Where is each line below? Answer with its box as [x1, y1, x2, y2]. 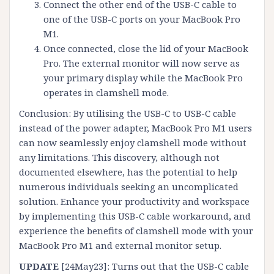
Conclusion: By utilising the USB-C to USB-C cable [19, 107, 236, 119]
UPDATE [19, 260, 59, 272]
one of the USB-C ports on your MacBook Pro [43, 13, 240, 25]
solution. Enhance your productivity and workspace [19, 195, 250, 207]
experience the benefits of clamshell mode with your [19, 224, 253, 237]
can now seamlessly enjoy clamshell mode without [19, 136, 246, 149]
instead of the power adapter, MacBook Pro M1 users [19, 122, 252, 134]
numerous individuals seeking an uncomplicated [19, 180, 239, 193]
